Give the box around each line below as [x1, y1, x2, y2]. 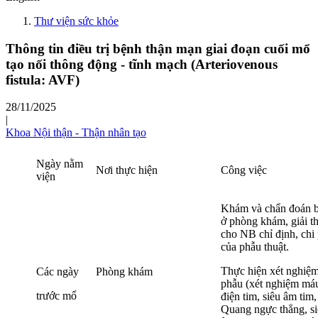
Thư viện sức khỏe [34, 14, 119, 27]
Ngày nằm [36, 158, 83, 170]
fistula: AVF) [6, 72, 79, 87]
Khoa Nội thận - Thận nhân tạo [6, 126, 146, 139]
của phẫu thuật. [221, 241, 289, 253]
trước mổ [36, 290, 77, 302]
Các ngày [36, 265, 79, 278]
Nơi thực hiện [96, 164, 160, 177]
